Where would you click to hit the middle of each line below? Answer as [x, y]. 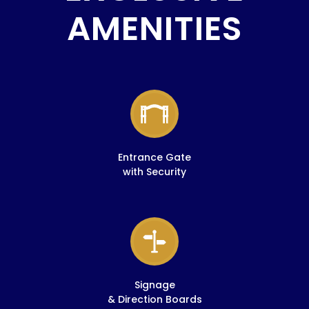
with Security [154, 171]
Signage [154, 285]
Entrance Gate [154, 157]
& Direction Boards [154, 299]
